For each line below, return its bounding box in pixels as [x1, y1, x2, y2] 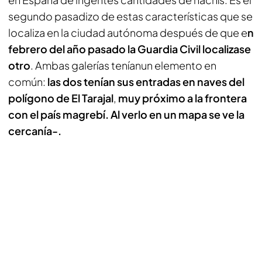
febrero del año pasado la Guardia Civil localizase [8, 42, 251, 56]
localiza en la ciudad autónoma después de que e [8, 26, 247, 39]
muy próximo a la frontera [116, 91, 247, 105]
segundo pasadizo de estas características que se [8, 9, 253, 23]
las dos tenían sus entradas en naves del [47, 75, 244, 88]
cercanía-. [8, 124, 61, 137]
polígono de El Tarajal [8, 91, 113, 105]
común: [8, 75, 47, 88]
